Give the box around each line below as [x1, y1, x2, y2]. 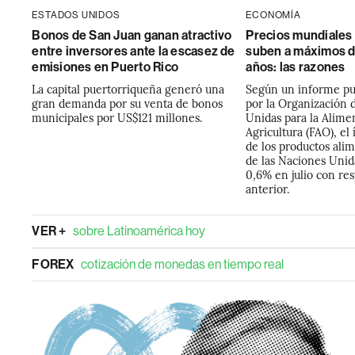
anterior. [246, 181, 290, 197]
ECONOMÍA [246, 10, 301, 21]
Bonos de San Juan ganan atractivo [32, 28, 232, 43]
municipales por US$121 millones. [32, 109, 203, 125]
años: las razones [246, 59, 345, 74]
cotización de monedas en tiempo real [80, 257, 284, 272]
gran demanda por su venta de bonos [32, 95, 223, 111]
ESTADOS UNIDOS [32, 10, 120, 21]
